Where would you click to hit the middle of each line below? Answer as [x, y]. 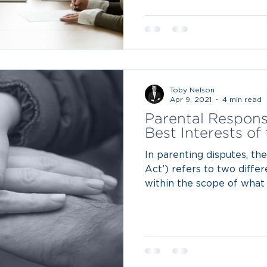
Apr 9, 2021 [191, 100]
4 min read [242, 100]
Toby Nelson [192, 90]
